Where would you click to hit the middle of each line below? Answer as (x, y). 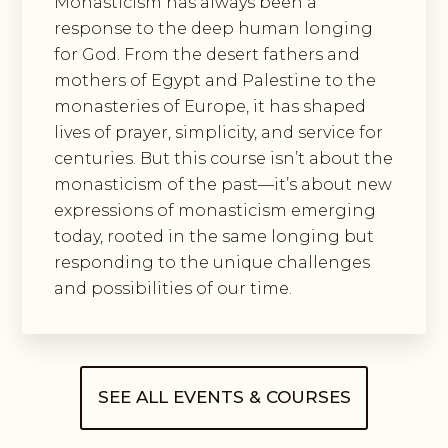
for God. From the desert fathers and (207, 55)
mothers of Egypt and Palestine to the (215, 81)
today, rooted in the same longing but (214, 237)
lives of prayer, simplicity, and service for (219, 133)
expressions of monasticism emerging (215, 211)
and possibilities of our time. (173, 289)
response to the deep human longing (214, 29)
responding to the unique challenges (212, 263)
